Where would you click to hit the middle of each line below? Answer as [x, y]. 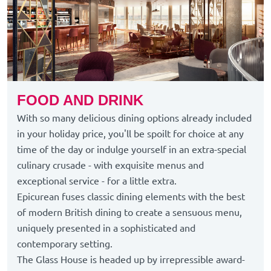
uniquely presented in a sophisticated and [106, 228]
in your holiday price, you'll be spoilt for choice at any [130, 134]
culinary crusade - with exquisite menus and [110, 165]
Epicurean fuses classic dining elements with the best [131, 197]
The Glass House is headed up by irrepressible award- [131, 260]
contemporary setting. [65, 244]
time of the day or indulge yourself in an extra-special [132, 150]
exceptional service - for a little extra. [97, 181]
